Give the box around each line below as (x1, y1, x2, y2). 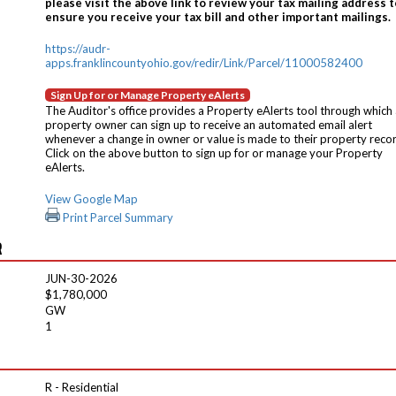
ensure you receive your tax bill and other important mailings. (45, 10, 391, 24)
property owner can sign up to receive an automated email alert (45, 118, 372, 132)
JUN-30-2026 (45, 271, 118, 286)
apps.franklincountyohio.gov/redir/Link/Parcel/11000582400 (45, 56, 362, 70)
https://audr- (45, 42, 110, 56)
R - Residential (45, 380, 118, 394)
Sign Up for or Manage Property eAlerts (50, 88, 245, 102)
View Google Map (45, 192, 138, 206)
